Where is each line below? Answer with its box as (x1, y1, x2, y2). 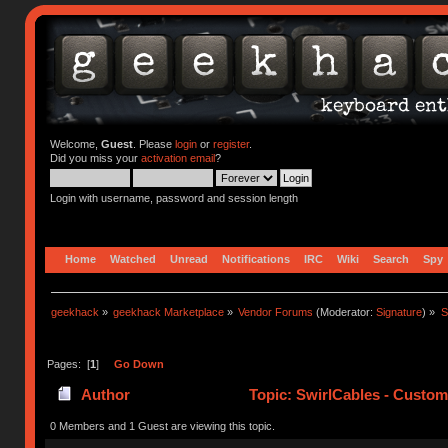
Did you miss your (49, 152, 141, 164)
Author (80, 386, 130, 404)
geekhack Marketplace (113, 305, 225, 318)
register (212, 138, 249, 150)
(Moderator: (313, 305, 377, 318)
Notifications (222, 252, 291, 265)
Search (373, 252, 410, 265)
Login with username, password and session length (49, 192, 298, 204)
